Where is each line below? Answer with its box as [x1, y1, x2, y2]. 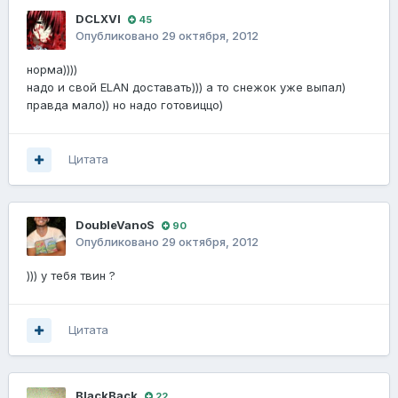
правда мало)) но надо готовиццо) [27, 98, 223, 113]
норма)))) [27, 62, 77, 77]
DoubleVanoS [76, 218, 155, 233]
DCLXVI [76, 12, 121, 27]
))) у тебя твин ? [27, 268, 115, 283]
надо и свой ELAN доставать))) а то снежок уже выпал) [27, 80, 346, 95]
